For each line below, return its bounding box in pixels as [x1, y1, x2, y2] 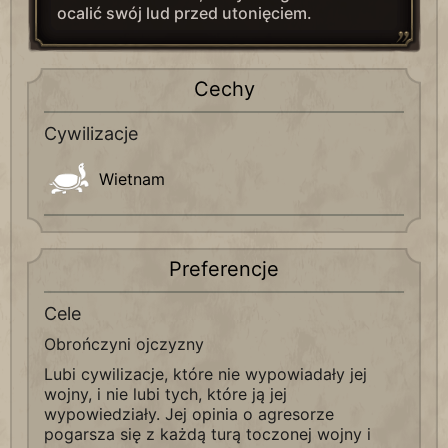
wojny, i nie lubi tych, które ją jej [44, 384, 287, 404]
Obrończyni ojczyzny [44, 334, 204, 354]
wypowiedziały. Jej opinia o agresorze [44, 404, 334, 424]
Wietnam [99, 169, 165, 189]
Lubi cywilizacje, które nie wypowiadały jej [44, 364, 367, 384]
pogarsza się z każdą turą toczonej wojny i [44, 424, 371, 444]
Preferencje [169, 257, 279, 281]
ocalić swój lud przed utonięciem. [57, 3, 312, 23]
